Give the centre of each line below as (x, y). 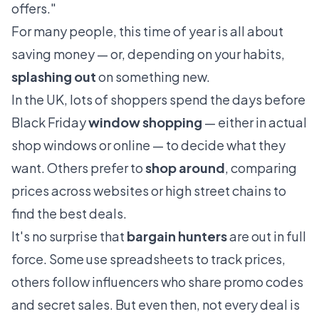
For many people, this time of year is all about (147, 31)
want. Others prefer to (78, 168)
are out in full (267, 236)
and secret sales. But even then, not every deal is (156, 304)
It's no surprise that (69, 236)
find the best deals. (69, 213)
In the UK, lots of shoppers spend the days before (158, 99)
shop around (185, 168)
